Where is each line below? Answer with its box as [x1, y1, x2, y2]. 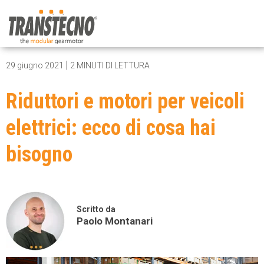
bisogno [6, 142, 72, 167]
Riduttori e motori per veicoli [6, 89, 245, 114]
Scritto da [77, 204, 115, 214]
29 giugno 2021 [6, 61, 65, 70]
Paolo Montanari [77, 215, 153, 227]
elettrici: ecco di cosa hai [6, 115, 216, 140]
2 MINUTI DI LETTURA [70, 61, 150, 70]
